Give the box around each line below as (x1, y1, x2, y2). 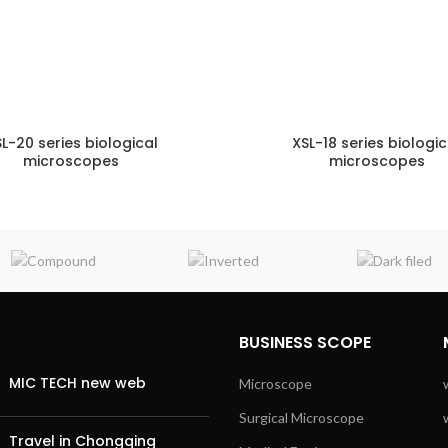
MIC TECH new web (8, 373, 146, 394)
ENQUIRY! (128, 171, 193, 188)
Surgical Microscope (239, 409, 364, 427)
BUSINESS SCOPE (239, 331, 371, 355)
